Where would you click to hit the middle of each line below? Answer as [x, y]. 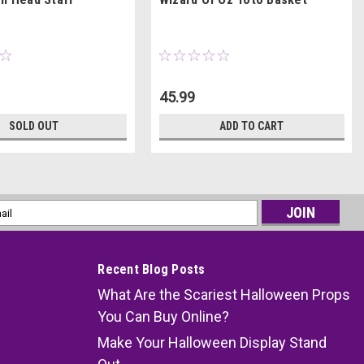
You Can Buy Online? [164, 317]
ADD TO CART [252, 126]
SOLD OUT [34, 126]
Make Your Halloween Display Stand [212, 343]
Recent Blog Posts [152, 270]
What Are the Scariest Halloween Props [224, 295]
